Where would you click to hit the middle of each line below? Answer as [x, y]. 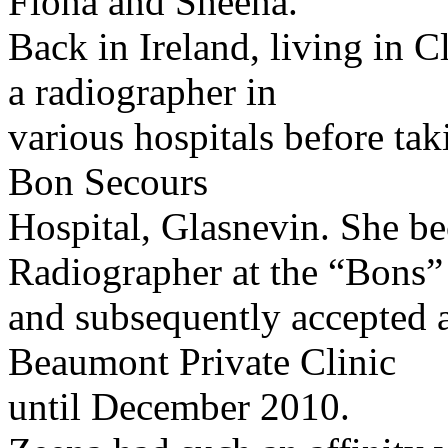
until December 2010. [179, 407]
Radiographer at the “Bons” [225, 272]
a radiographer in [142, 92]
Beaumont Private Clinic [202, 362]
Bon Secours [108, 182]
